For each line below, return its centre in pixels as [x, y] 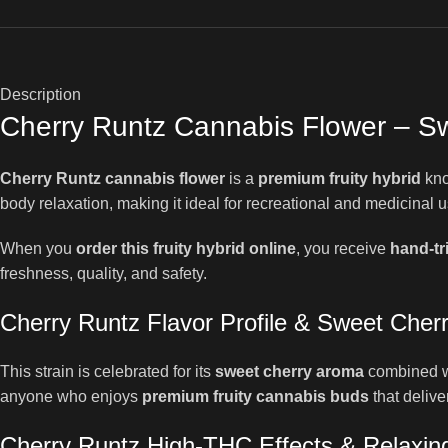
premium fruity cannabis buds [255, 396]
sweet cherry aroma [289, 371]
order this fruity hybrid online [186, 248]
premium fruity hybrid [339, 178]
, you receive [343, 248]
